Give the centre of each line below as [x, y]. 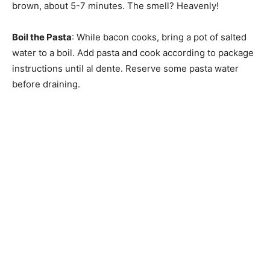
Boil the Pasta [42, 37]
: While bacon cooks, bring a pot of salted [159, 37]
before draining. [46, 84]
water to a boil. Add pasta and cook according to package [133, 53]
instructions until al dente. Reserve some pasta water [125, 69]
